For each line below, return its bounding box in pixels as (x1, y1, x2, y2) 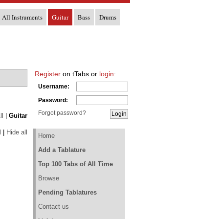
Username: (38, 83, 69, 90)
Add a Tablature (38, 146, 86, 153)
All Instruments (2, 13, 43, 22)
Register (35, 70, 61, 78)
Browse (38, 175, 59, 182)
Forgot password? (38, 109, 86, 116)
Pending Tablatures (38, 189, 97, 196)
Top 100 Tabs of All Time (38, 160, 113, 168)
